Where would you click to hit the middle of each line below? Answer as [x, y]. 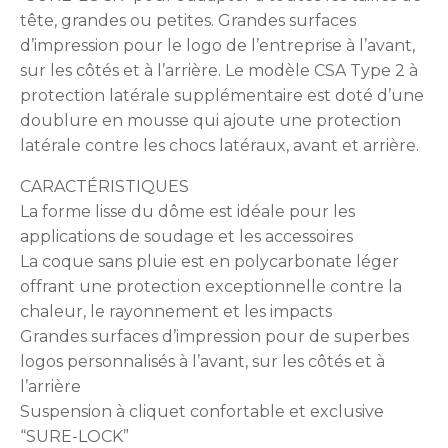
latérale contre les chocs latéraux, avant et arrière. [219, 145]
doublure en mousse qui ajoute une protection [210, 120]
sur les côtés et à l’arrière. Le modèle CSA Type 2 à [219, 70]
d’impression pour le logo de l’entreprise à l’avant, [217, 45]
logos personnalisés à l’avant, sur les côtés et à [202, 361]
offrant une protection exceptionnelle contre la [211, 286]
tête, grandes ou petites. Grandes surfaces [188, 20]
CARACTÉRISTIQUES [104, 186]
